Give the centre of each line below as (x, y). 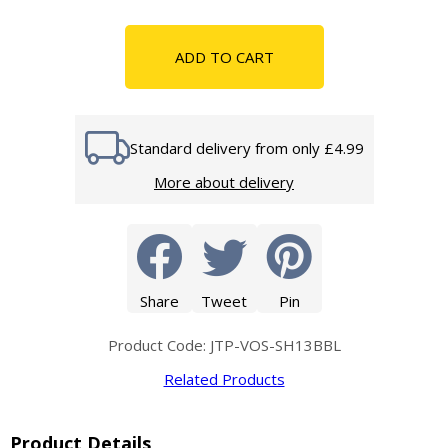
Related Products (224, 379)
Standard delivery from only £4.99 (246, 147)
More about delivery (224, 182)
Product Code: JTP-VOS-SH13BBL (224, 345)
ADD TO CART (224, 57)
